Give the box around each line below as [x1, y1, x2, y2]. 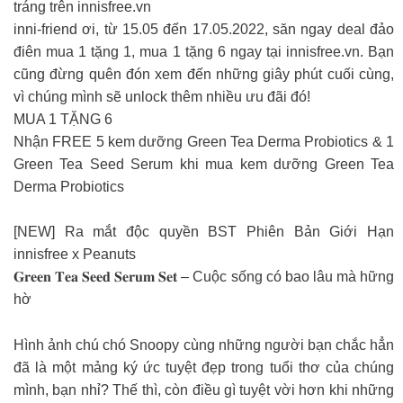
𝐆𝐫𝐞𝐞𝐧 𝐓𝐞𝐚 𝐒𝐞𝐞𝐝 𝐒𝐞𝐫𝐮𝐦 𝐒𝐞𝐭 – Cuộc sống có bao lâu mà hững [13, 269, 394, 285]
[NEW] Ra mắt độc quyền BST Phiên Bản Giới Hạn [13, 224, 394, 240]
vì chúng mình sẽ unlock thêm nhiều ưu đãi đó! [13, 88, 310, 104]
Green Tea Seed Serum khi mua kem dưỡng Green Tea [13, 156, 394, 172]
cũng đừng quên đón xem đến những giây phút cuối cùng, [13, 66, 394, 82]
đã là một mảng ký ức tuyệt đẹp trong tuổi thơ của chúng [13, 359, 394, 375]
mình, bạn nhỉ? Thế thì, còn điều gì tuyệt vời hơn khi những [13, 381, 394, 398]
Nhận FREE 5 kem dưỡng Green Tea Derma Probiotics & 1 [13, 133, 394, 149]
